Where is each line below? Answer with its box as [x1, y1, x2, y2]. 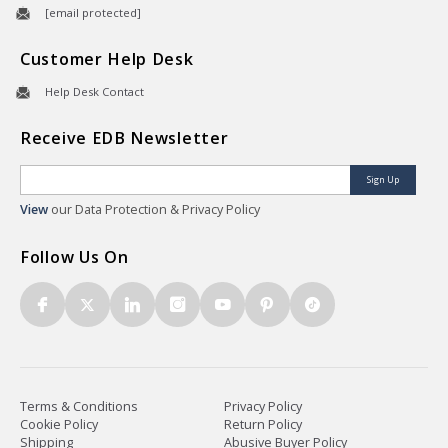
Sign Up [367, 173, 399, 187]
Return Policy [224, 416, 302, 434]
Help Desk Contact [45, 84, 144, 100]
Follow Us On [20, 246, 129, 269]
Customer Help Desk [20, 48, 194, 71]
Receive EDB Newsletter [20, 127, 229, 150]
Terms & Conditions [20, 398, 138, 416]
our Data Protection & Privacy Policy [48, 201, 263, 219]
